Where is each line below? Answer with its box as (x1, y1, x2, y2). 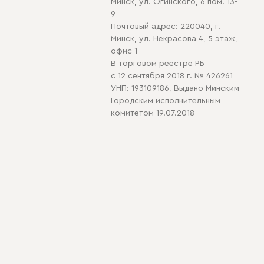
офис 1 (111, 47, 137, 55)
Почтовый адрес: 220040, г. (111, 22, 220, 31)
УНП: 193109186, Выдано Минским (111, 84, 239, 93)
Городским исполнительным (111, 97, 220, 105)
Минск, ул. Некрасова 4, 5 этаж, (111, 35, 237, 43)
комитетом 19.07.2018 (111, 109, 194, 117)
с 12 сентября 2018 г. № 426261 (111, 72, 233, 80)
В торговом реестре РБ (111, 60, 204, 68)
